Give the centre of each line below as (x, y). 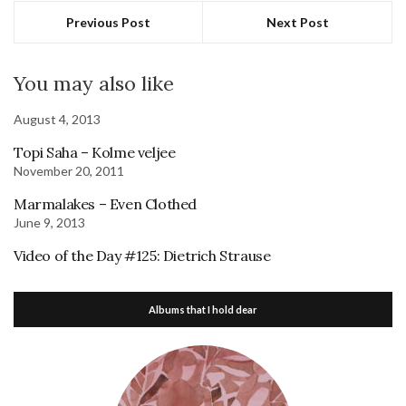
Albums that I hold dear (203, 309)
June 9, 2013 (49, 222)
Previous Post (108, 22)
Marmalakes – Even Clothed (105, 204)
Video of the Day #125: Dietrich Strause (142, 256)
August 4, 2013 (57, 119)
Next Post (297, 22)
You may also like (94, 83)
